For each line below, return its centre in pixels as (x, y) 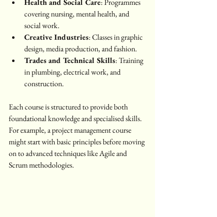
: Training (130, 61)
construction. (44, 84)
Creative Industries (56, 37)
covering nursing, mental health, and (77, 14)
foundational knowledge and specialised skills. (76, 119)
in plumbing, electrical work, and (73, 72)
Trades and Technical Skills (70, 61)
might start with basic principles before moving (77, 142)
